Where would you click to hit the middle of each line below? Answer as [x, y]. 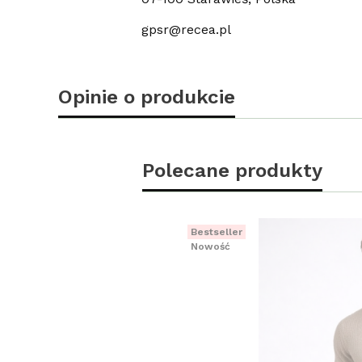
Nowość [210, 246]
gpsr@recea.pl [186, 29]
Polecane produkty [232, 170]
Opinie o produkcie [147, 96]
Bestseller [217, 232]
